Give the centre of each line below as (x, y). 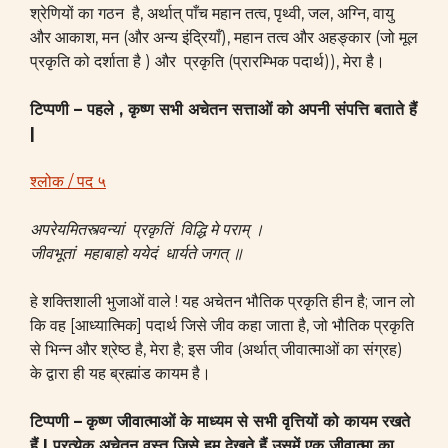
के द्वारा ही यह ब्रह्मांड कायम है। (120, 373)
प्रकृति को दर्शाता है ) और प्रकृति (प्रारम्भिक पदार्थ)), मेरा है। (207, 61)
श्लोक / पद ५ (68, 181)
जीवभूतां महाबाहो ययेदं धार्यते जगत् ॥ (136, 253)
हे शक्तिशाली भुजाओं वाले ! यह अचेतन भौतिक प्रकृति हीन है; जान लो (222, 301)
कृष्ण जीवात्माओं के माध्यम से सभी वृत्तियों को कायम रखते (248, 421)
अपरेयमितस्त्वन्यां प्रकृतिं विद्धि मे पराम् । (147, 229)
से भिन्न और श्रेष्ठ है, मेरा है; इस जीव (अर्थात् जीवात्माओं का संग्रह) (216, 349)
